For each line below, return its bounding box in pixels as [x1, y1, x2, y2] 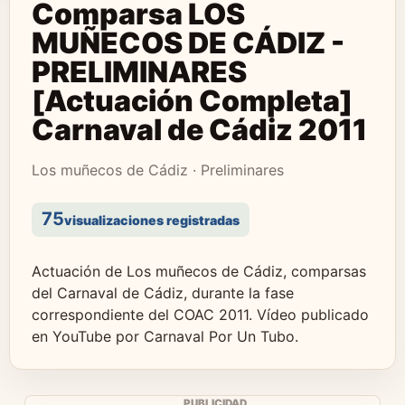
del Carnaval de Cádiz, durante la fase [32, 284, 294, 302]
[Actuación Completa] [32, 83, 353, 118]
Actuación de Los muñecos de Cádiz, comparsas [32, 262, 366, 280]
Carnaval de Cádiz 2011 [32, 112, 367, 147]
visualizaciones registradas [64, 212, 240, 228]
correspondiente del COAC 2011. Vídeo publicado [32, 306, 369, 324]
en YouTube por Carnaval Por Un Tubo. [32, 327, 298, 345]
